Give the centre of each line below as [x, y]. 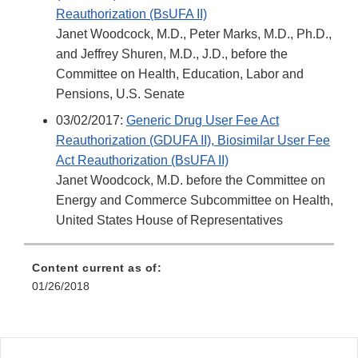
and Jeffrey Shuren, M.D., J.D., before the [172, 54]
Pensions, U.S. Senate [120, 94]
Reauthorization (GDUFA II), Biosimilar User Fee [193, 141]
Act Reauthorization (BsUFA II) [142, 161]
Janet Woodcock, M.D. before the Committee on [191, 181]
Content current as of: [97, 268]
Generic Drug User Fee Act [203, 121]
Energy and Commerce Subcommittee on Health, [195, 201]
